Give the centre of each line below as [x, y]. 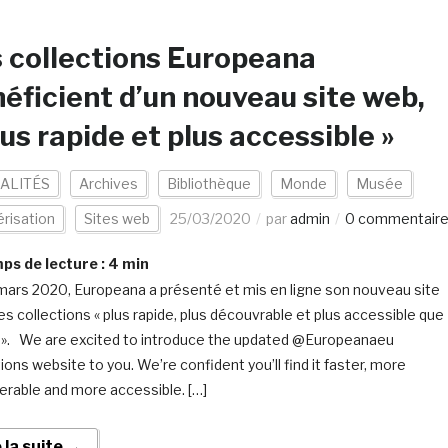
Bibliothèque [208, 183]
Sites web [116, 218]
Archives [108, 183]
